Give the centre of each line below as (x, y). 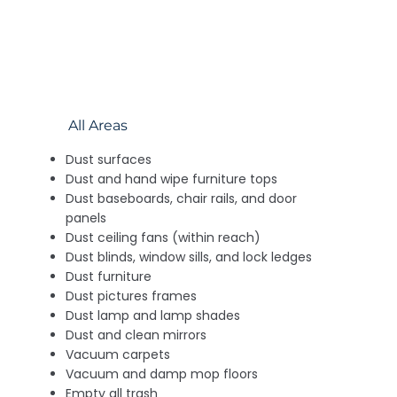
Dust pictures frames (132, 296)
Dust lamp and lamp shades (153, 316)
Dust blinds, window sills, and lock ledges (189, 257)
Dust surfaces (109, 160)
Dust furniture (109, 277)
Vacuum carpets (118, 355)
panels (86, 218)
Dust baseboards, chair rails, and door (182, 199)
